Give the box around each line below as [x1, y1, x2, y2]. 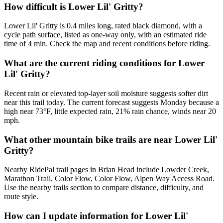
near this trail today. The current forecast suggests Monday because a [4, 98, 219, 107]
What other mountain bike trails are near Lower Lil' [4, 134, 218, 145]
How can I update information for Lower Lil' [4, 211, 188, 222]
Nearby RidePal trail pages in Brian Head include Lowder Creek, [4, 165, 209, 174]
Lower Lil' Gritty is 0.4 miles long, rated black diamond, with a [4, 21, 202, 30]
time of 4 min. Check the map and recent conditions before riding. [4, 39, 210, 48]
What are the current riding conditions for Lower [4, 58, 205, 69]
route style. [4, 192, 38, 201]
